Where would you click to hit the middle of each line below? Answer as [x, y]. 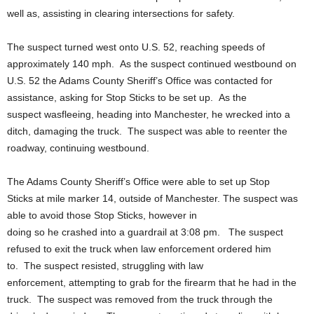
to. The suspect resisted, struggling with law [105, 266]
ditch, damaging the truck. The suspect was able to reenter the [147, 131]
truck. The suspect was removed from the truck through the [140, 300]
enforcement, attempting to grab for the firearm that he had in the [152, 283]
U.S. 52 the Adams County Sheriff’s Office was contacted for [140, 81]
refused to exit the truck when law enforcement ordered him [139, 249]
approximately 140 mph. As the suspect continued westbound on [152, 64]
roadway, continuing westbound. [81, 148]
